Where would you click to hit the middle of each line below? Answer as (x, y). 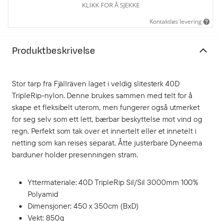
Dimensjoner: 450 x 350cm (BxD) (83, 206)
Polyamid (43, 194)
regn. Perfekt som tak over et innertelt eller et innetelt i (104, 131)
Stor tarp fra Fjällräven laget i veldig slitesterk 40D (96, 83)
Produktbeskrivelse (54, 51)
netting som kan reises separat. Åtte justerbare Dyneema (107, 143)
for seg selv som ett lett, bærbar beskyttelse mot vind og (107, 119)
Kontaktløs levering (176, 21)
